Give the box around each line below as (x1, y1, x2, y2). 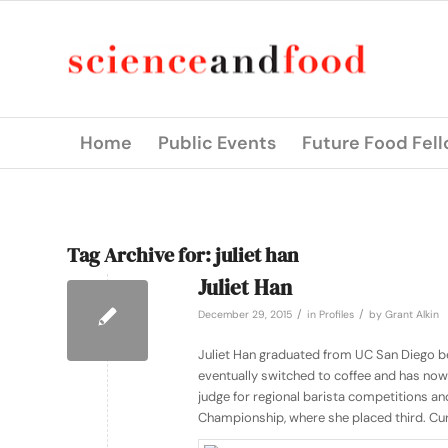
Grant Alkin (385, 308, 439, 321)
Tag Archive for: (67, 241, 215, 269)
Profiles (319, 308, 354, 321)
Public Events (158, 131, 276, 155)
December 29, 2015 (198, 308, 292, 321)
